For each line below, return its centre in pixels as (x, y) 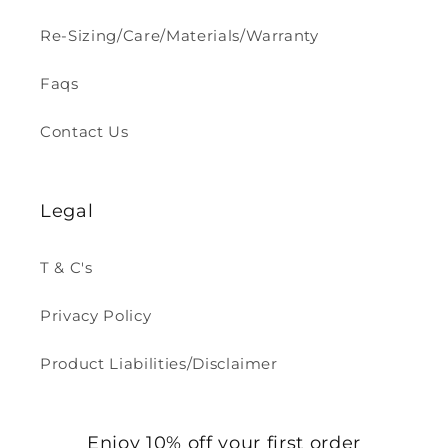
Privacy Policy (96, 316)
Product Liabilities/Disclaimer (159, 364)
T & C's (66, 268)
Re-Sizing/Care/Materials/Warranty (179, 36)
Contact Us (84, 132)
